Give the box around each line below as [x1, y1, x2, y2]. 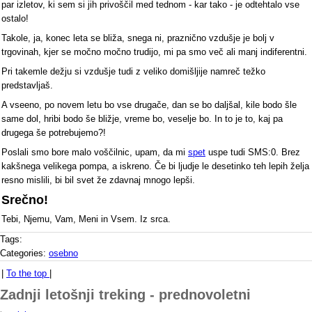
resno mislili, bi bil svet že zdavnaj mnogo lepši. [1, 174, 195, 185]
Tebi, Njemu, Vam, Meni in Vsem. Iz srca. [1, 213, 171, 224]
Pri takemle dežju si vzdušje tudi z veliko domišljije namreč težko [1, 65, 265, 77]
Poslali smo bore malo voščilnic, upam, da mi [1, 146, 188, 157]
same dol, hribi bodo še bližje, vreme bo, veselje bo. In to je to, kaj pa [1, 113, 283, 124]
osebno [49, 247, 78, 258]
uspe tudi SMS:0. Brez [205, 146, 300, 157]
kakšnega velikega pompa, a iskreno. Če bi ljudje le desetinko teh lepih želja [1, 160, 309, 171]
